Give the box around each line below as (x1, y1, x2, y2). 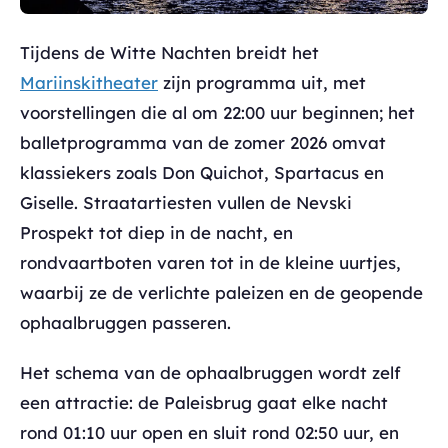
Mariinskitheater (20, 71, 158, 93)
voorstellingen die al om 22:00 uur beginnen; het (20, 101, 415, 123)
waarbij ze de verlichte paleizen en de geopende (20, 281, 423, 303)
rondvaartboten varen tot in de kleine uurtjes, (20, 251, 401, 273)
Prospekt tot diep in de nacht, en (20, 221, 293, 243)
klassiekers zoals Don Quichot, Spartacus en (20, 161, 384, 183)
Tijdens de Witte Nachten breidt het (20, 41, 319, 63)
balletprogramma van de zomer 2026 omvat (20, 131, 386, 153)
